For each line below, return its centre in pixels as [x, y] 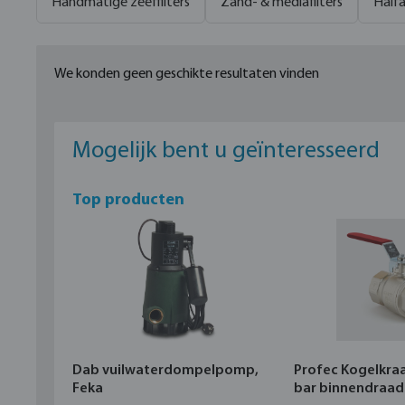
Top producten [128, 201]
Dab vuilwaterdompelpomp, [165, 371]
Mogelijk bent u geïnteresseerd [226, 152]
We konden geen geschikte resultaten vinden [187, 75]
